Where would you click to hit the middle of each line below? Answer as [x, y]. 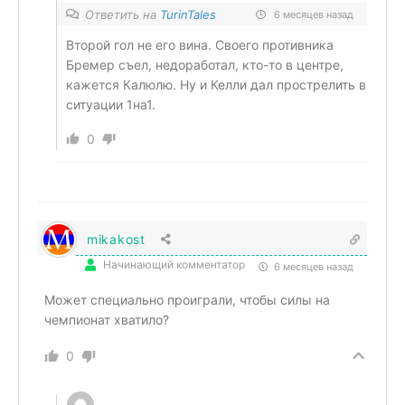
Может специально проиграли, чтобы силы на [187, 299]
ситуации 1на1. [111, 104]
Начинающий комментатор [174, 264]
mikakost [116, 239]
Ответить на [122, 14]
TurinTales [188, 14]
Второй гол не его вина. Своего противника [200, 44]
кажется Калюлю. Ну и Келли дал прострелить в [216, 84]
